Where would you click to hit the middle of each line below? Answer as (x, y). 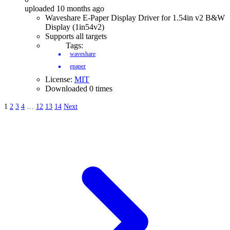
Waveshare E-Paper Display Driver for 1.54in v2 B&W (135, 18)
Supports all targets (76, 36)
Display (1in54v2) (75, 27)
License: (60, 79)
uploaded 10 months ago (64, 8)
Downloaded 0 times (79, 89)
